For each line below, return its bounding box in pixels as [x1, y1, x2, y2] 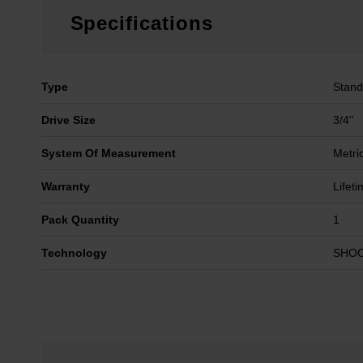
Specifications [70, 12, 213, 34]
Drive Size [41, 113, 96, 126]
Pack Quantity [41, 213, 119, 226]
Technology [41, 246, 107, 259]
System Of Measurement [41, 147, 176, 160]
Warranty [41, 180, 90, 193]
